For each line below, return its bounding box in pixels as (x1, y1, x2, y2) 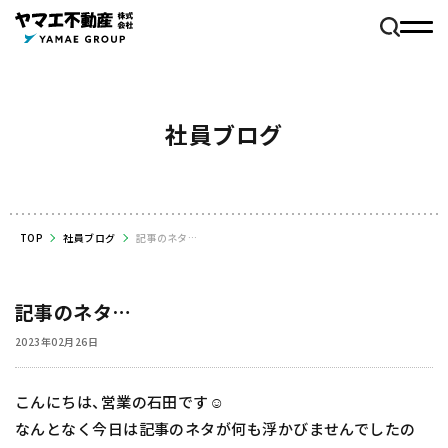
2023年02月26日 (15, 333, 98, 349)
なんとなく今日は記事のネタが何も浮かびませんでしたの (15, 417, 416, 439)
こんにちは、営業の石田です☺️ (15, 390, 225, 412)
